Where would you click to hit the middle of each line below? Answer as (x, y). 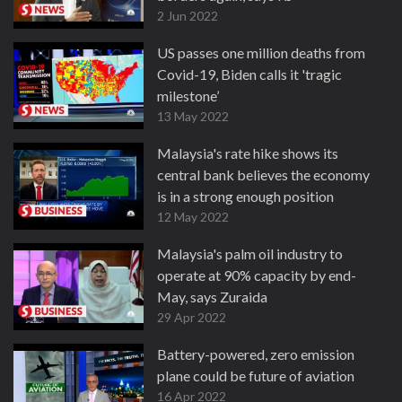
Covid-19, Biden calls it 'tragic (249, 74)
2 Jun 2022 (188, 16)
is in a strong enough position (245, 196)
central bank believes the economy (263, 175)
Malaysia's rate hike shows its (248, 153)
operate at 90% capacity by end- (257, 275)
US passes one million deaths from (261, 52)
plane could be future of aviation (256, 376)
